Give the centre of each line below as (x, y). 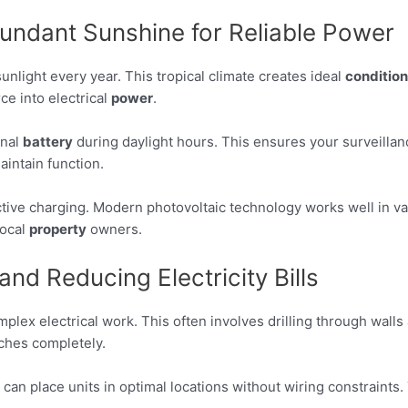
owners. (114, 229)
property (58, 229)
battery (48, 141)
